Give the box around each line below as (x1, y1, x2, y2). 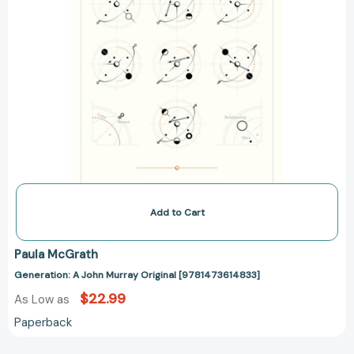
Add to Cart (149, 205, 205, 219)
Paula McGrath (14, 247, 98, 263)
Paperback (14, 314, 72, 331)
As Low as (14, 292, 73, 308)
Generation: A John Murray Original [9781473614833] (14, 269, 260, 282)
